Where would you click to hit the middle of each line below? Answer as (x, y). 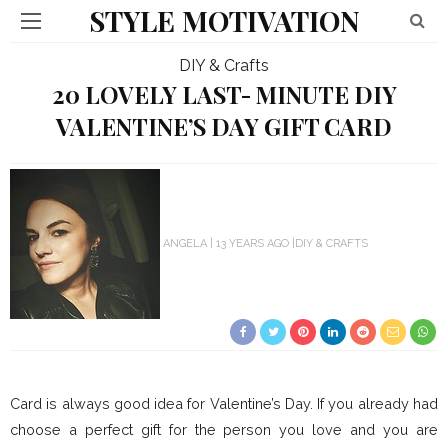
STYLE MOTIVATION (224, 20)
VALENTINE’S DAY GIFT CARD (224, 126)
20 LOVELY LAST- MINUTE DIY (224, 94)
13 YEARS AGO (252, 243)
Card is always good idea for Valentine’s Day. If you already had (224, 403)
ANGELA (185, 243)
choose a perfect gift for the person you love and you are (224, 429)
